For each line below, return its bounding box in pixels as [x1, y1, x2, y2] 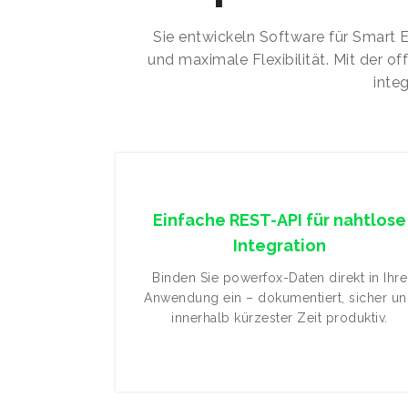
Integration [233, 236, 326, 255]
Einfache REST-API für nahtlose [153, 210, 406, 229]
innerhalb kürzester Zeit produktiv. [171, 311, 388, 325]
